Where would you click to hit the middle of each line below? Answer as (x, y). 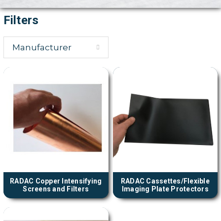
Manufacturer (42, 48)
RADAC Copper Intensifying (56, 181)
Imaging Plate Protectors (165, 189)
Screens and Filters (56, 189)
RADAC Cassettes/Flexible (165, 181)
